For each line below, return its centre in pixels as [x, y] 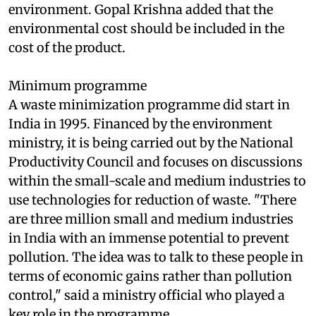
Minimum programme [78, 114]
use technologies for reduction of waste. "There [152, 228]
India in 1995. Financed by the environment [140, 152]
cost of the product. [67, 75]
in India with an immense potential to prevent [149, 266]
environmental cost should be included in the [146, 56]
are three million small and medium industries [151, 247]
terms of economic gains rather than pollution [150, 304]
